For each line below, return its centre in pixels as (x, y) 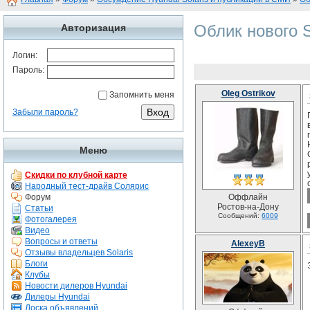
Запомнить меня (142, 95)
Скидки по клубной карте (76, 175)
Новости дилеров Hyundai (76, 286)
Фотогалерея (51, 219)
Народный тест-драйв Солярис (87, 186)
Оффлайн (248, 197)
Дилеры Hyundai (57, 297)
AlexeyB (248, 244)
